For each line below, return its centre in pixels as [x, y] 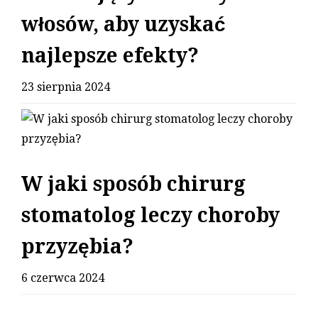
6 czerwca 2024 [63, 278]
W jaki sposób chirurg [133, 185]
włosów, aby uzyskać [124, 25]
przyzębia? [77, 247]
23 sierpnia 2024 [66, 87]
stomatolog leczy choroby [150, 216]
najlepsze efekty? [110, 56]
